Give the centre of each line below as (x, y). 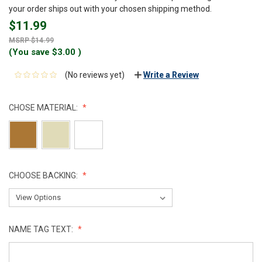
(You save (29, 52)
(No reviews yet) (94, 75)
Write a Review (171, 75)
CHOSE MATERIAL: (44, 107)
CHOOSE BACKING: (44, 175)
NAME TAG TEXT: (42, 229)
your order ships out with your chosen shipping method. (110, 8)
